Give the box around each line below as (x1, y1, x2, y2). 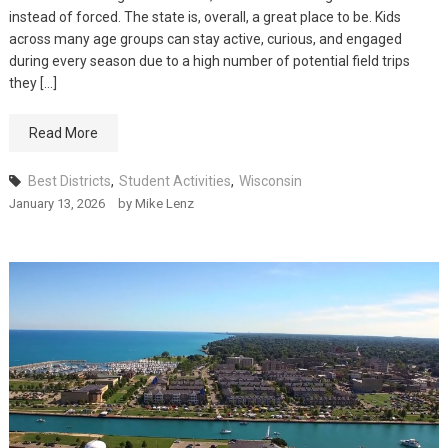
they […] (8, 75, 57, 91)
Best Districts (27, 173, 111, 189)
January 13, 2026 (8, 196, 105, 211)
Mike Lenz (134, 196, 194, 211)
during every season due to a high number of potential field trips (8, 53, 410, 69)
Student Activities (118, 173, 231, 189)
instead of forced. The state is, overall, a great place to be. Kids (8, 9, 401, 25)
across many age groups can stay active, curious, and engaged (8, 31, 402, 47)
